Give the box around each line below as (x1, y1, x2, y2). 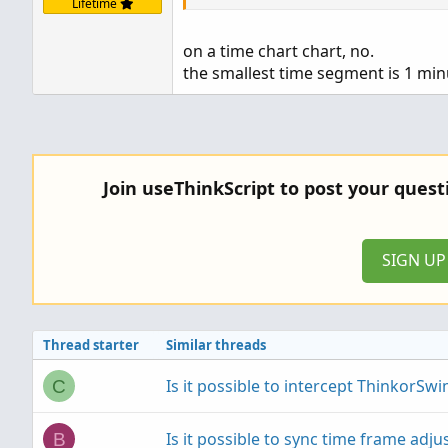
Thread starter (43, 336, 139, 354)
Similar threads (166, 336, 266, 354)
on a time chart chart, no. (183, 40, 374, 62)
